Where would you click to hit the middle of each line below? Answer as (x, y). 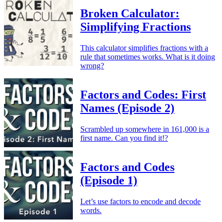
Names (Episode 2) (127, 108)
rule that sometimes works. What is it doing (148, 57)
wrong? (92, 66)
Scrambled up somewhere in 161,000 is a (145, 129)
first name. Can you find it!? (124, 138)
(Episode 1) (109, 180)
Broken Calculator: (130, 14)
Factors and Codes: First (143, 95)
